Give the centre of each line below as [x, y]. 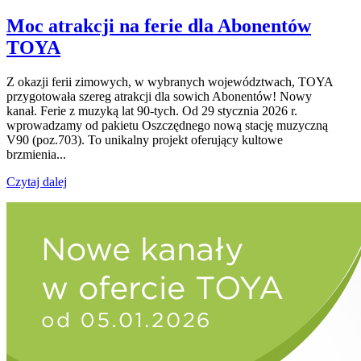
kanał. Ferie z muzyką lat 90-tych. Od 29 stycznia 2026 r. [152, 110]
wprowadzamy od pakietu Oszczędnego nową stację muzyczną [167, 125]
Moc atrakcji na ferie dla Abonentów [159, 25]
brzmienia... [36, 154]
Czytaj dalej [37, 181]
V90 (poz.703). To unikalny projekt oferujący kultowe [145, 139]
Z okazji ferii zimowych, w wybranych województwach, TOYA [170, 81]
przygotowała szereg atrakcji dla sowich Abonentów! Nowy [159, 96]
